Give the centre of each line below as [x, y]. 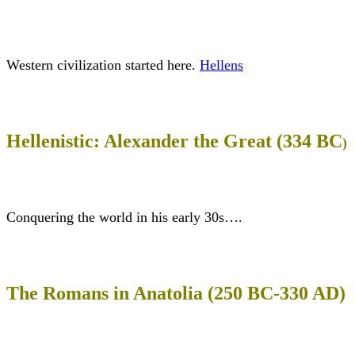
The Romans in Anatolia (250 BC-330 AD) [176, 294]
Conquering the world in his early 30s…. [124, 218]
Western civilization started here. [101, 65]
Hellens [221, 65]
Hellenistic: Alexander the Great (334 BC [174, 141]
